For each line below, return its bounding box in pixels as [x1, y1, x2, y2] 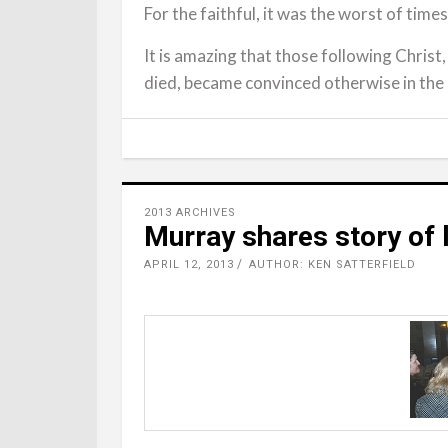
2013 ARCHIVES [144, 206, 236, 219]
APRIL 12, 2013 [144, 258, 234, 271]
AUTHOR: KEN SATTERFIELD [249, 258, 416, 271]
